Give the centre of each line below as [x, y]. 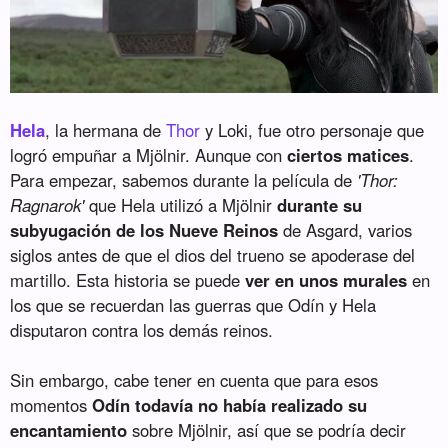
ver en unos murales [326, 280]
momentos [51, 405]
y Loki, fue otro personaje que [312, 130]
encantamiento [69, 430]
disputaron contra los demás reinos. [142, 330]
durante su [320, 205]
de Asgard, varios [345, 230]
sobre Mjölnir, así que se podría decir [267, 430]
